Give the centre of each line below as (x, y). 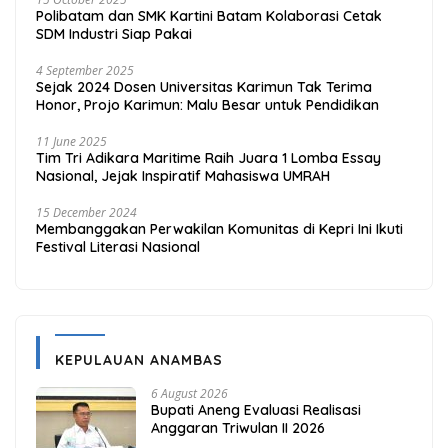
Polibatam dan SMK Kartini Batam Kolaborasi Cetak (209, 16)
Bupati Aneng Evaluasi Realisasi (256, 410)
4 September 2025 (85, 71)
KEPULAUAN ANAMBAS (139, 360)
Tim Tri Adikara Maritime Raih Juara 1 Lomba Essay (208, 158)
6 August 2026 (189, 394)
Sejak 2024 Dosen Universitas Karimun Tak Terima (204, 87)
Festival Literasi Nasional (118, 247)
